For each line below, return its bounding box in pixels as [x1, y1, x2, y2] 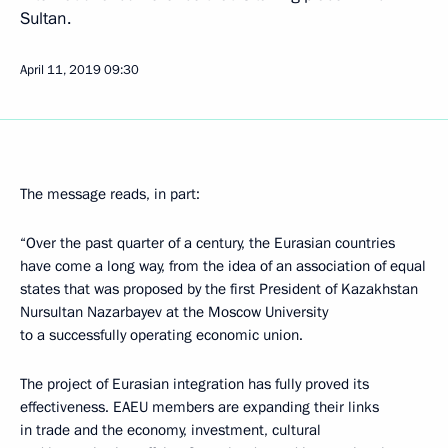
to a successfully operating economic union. [20, 324, 303, 345]
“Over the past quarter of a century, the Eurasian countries [20, 232, 395, 253]
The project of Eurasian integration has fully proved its [20, 373, 369, 394]
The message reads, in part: [20, 183, 200, 204]
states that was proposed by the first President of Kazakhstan [20, 278, 418, 299]
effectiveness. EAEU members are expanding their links [20, 396, 379, 417]
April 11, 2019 [20, 60, 101, 79]
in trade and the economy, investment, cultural [20, 419, 321, 440]
